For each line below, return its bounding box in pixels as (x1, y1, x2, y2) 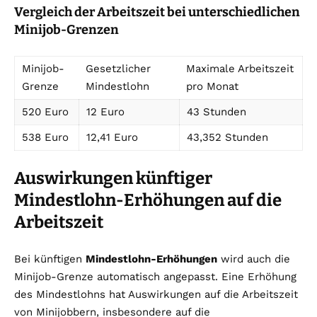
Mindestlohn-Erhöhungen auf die (14, 190, 282, 211)
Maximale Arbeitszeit (186, 62, 294, 76)
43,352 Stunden (187, 131, 268, 144)
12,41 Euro (86, 131, 138, 144)
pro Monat (186, 80, 238, 93)
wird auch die (217, 253, 290, 266)
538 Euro (22, 131, 69, 144)
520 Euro (22, 105, 69, 119)
